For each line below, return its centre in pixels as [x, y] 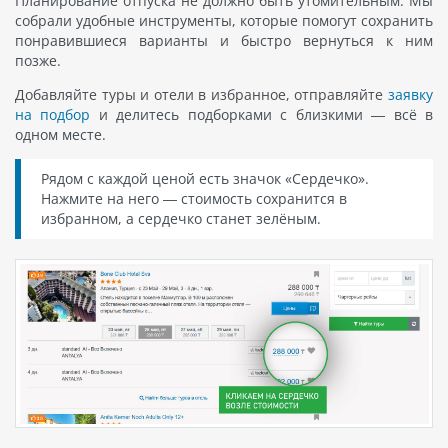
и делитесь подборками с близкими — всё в [262, 115]
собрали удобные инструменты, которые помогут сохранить [224, 21]
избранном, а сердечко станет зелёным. [181, 219]
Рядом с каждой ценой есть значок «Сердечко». [205, 179]
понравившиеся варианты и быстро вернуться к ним [224, 41]
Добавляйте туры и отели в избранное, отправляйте [201, 95]
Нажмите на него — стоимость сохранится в [194, 199]
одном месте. [60, 135]
